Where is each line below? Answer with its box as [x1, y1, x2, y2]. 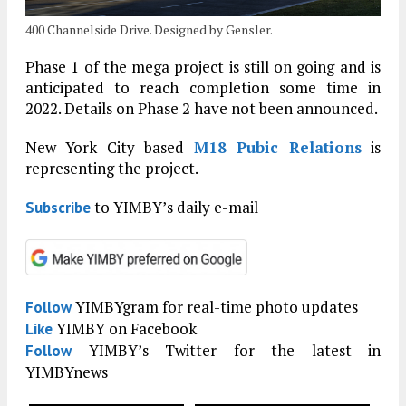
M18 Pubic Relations [193, 136, 362, 158]
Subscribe [25, 197, 91, 217]
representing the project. [25, 157, 198, 179]
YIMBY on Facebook [53, 317, 197, 339]
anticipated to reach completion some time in [25, 76, 381, 98]
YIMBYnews [25, 361, 108, 382]
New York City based [25, 136, 194, 158]
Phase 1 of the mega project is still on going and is [25, 55, 381, 77]
